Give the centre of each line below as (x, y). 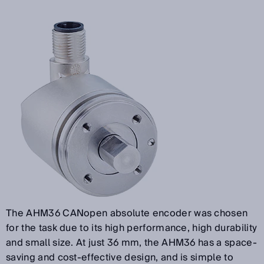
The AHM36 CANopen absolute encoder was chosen (127, 213)
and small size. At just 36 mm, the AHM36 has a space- (131, 242)
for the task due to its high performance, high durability (132, 228)
